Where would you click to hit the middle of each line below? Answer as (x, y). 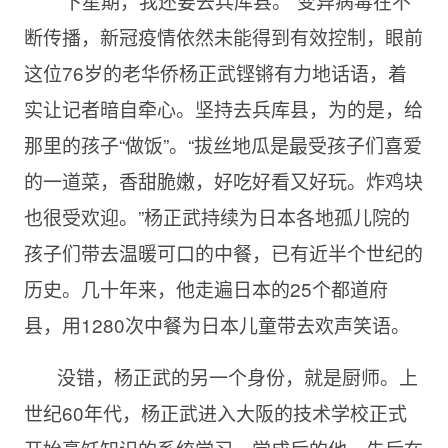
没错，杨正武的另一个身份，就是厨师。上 (237, 377)
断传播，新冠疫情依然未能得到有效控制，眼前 (223, 37)
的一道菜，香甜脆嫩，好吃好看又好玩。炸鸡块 (223, 181)
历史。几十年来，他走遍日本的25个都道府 (205, 289)
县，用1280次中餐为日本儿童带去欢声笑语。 (216, 325)
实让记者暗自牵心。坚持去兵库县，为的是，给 (223, 109)
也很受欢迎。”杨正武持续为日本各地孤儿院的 (216, 217)
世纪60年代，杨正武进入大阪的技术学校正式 (215, 413)
